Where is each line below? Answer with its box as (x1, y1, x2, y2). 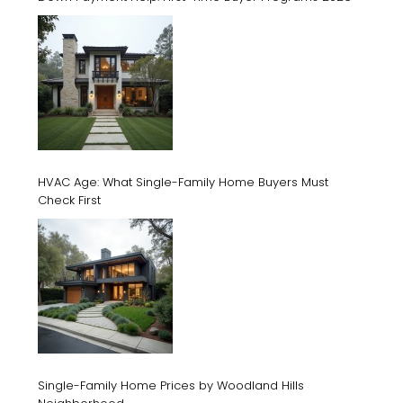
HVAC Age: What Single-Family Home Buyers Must (38, 173, 328, 191)
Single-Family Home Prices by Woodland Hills (38, 376, 304, 394)
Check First (38, 191, 101, 209)
